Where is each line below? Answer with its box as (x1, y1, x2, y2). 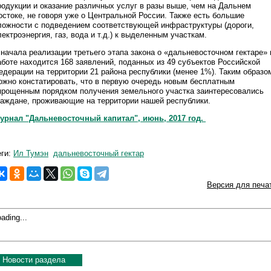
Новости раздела (2, 255, 65, 264)
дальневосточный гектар (53, 148, 144, 158)
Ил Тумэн (13, 148, 48, 158)
